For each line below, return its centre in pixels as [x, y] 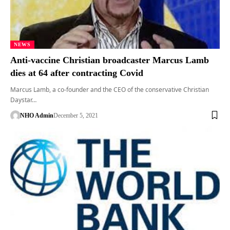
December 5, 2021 [75, 115]
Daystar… [23, 100]
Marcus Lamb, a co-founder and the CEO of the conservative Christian [110, 89]
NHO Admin [36, 115]
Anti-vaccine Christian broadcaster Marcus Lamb [110, 60]
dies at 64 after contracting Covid [79, 73]
